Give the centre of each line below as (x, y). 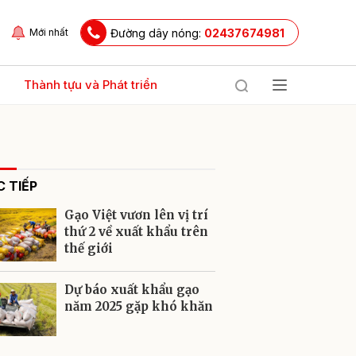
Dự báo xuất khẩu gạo (132, 290)
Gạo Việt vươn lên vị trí (136, 215)
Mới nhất (49, 32)
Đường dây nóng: (157, 33)
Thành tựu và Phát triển (91, 85)
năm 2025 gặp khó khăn (139, 306)
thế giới (89, 248)
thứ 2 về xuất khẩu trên (136, 232)
